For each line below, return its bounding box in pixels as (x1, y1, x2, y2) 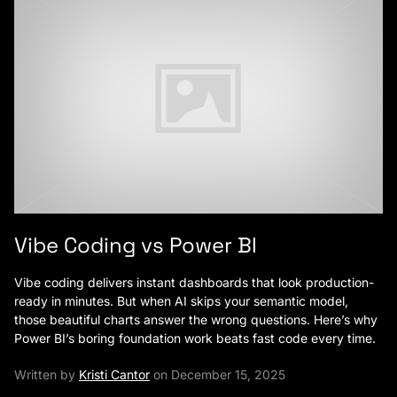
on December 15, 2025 (150, 367, 285, 382)
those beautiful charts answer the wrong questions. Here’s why (14, 312, 378, 327)
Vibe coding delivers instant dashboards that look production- (14, 275, 374, 290)
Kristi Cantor (79, 367, 150, 382)
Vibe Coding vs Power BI (14, 231, 257, 259)
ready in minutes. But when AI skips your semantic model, (14, 293, 348, 308)
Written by (14, 367, 79, 382)
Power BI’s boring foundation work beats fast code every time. (14, 331, 376, 346)
